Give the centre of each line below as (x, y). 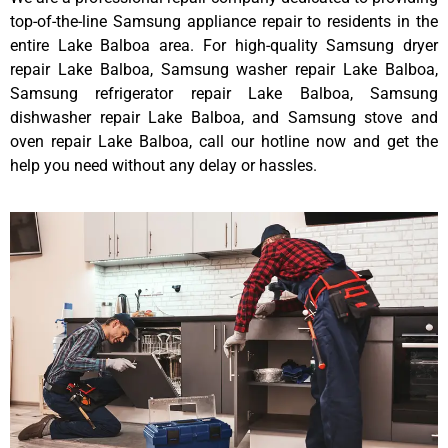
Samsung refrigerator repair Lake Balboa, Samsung (224, 93)
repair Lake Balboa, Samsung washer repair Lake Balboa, (224, 69)
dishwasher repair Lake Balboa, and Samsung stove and (224, 117)
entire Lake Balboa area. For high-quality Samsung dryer (224, 45)
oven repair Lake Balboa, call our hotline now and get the (224, 141)
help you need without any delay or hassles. (163, 165)
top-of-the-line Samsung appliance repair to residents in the (224, 21)
